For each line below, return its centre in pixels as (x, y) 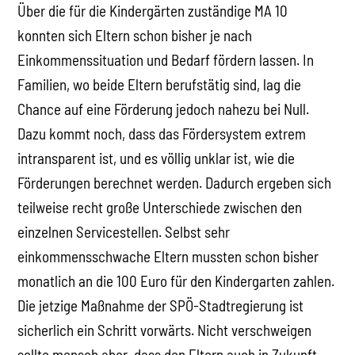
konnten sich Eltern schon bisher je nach (135, 35)
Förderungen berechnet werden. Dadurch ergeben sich (175, 182)
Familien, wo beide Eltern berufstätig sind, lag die (160, 84)
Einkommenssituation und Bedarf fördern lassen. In (166, 59)
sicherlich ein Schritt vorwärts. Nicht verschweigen (165, 330)
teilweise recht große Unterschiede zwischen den (160, 207)
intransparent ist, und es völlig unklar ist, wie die (157, 158)
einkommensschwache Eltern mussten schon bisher (168, 256)
